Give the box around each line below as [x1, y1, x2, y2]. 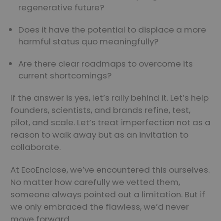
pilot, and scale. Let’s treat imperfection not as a [10, 116, 211, 129]
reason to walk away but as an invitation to [10, 129, 188, 141]
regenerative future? [18, 1, 105, 14]
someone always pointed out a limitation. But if [10, 188, 205, 201]
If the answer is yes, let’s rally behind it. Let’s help [10, 92, 209, 104]
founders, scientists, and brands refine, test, [10, 104, 190, 116]
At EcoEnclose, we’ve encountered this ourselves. [10, 164, 210, 176]
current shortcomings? [18, 70, 112, 82]
